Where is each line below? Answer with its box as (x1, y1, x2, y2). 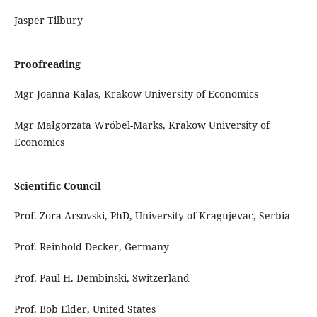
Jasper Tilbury (13, 13, 83, 28)
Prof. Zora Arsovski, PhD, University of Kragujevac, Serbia (13, 209, 290, 223)
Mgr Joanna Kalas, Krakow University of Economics (13, 87, 258, 101)
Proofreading (13, 57, 81, 71)
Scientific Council (13, 179, 101, 193)
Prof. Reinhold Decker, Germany (13, 240, 169, 254)
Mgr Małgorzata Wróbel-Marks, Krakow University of (13, 118, 270, 132)
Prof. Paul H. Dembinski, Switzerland (13, 271, 190, 285)
